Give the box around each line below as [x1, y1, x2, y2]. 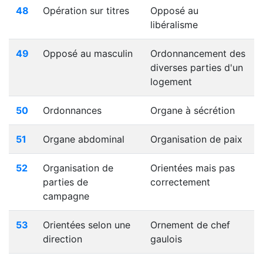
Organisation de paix [150, 133, 242, 145]
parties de [43, 176, 88, 188]
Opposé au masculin [43, 48, 133, 59]
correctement [150, 176, 210, 188]
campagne [43, 190, 89, 202]
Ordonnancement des [150, 48, 245, 59]
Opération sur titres [43, 5, 129, 16]
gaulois [150, 233, 182, 245]
